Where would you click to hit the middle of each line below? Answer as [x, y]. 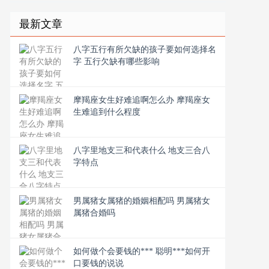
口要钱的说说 [98, 263]
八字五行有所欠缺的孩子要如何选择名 [145, 50]
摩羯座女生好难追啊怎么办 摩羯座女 [142, 100]
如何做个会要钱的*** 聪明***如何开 [142, 251]
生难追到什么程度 [107, 112]
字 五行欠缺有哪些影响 [116, 62]
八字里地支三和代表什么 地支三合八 [142, 150]
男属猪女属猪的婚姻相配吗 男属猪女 [142, 201]
